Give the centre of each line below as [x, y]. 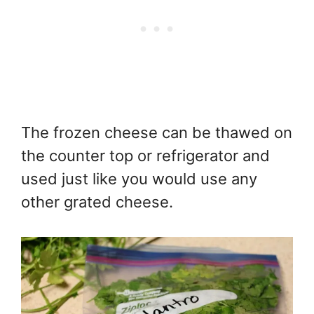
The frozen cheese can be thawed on [157, 132]
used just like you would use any [139, 178]
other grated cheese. [97, 202]
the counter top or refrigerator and [145, 155]
